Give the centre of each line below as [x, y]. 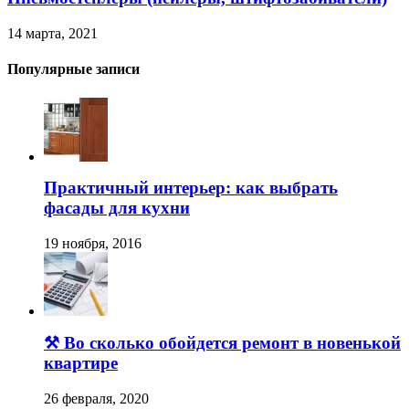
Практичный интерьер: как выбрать [191, 188]
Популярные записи [73, 69]
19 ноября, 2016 [93, 244]
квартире [81, 362]
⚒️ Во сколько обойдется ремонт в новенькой [222, 342]
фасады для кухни [117, 208]
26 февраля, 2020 [96, 398]
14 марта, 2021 [52, 34]
